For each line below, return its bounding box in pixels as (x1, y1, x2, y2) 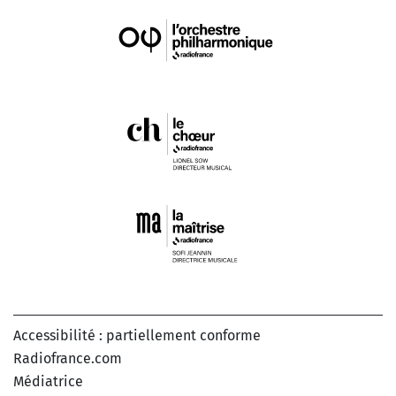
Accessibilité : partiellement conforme (13, 326, 261, 344)
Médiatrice (13, 372, 83, 390)
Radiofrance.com (13, 349, 122, 367)
